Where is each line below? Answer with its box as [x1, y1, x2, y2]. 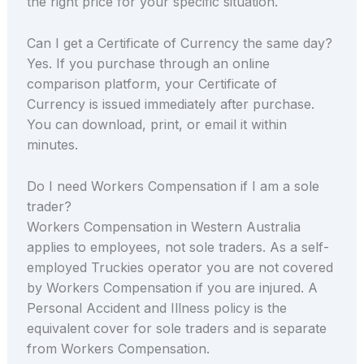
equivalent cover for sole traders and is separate [26, 319, 327, 336]
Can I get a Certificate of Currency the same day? [26, 35, 332, 52]
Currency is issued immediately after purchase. [26, 96, 314, 113]
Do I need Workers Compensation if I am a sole [26, 177, 319, 194]
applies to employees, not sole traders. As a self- [26, 238, 329, 255]
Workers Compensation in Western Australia [26, 218, 301, 235]
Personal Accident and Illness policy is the [26, 299, 287, 316]
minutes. [26, 136, 78, 154]
